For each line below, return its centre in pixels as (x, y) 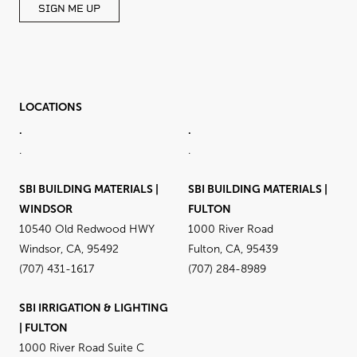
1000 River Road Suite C (82, 348)
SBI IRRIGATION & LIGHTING (94, 308)
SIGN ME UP (69, 9)
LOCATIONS (51, 107)
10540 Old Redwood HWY (87, 229)
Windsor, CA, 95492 (69, 249)
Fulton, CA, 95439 (233, 249)
